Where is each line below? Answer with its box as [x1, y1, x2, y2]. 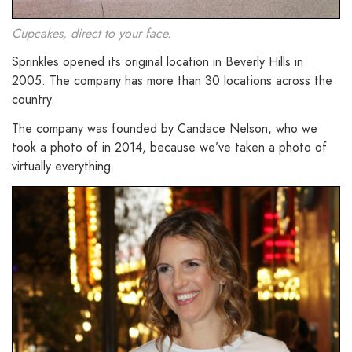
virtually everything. [12, 156, 115, 175]
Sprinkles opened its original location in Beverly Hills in [12, 53, 303, 71]
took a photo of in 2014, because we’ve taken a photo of [12, 137, 327, 156]
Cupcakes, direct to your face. [12, 24, 171, 43]
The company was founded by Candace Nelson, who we [12, 119, 317, 137]
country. [12, 90, 55, 109]
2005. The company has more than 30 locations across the [12, 71, 332, 90]
